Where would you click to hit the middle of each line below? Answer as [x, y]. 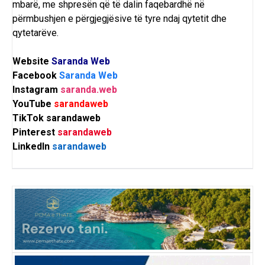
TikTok [29, 118]
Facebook [36, 76]
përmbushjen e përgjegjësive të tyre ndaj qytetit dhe [119, 19]
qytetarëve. [35, 33]
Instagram [36, 90]
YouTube [33, 104]
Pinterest [35, 132]
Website [32, 62]
